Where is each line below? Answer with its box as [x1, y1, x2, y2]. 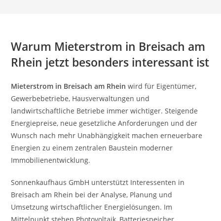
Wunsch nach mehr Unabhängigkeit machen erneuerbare [11, 131, 203, 140]
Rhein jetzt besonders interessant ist [11, 54, 210, 70]
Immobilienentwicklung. [11, 155, 91, 165]
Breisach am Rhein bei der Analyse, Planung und [11, 190, 173, 199]
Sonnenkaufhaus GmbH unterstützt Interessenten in [11, 178, 185, 187]
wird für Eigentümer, [126, 81, 197, 91]
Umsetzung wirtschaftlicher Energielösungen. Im [11, 202, 173, 212]
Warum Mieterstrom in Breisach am [11, 38, 206, 54]
